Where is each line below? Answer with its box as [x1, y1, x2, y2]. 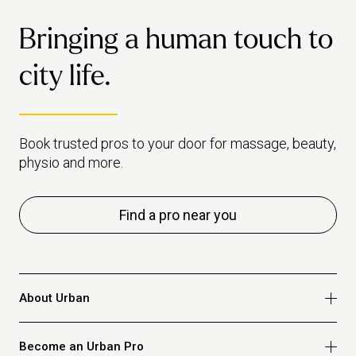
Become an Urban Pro [19, 339, 144, 354]
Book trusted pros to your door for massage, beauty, [19, 134, 336, 152]
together [75, 7, 128, 25]
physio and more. [19, 153, 123, 171]
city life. [19, 60, 111, 91]
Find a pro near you [119, 206, 237, 223]
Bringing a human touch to [19, 23, 333, 55]
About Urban [19, 290, 90, 305]
